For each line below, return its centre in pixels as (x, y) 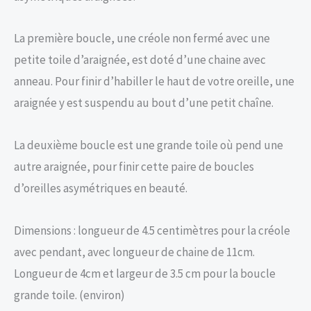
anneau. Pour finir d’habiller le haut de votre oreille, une (154, 82)
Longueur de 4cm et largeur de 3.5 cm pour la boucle (145, 273)
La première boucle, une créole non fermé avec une (142, 39)
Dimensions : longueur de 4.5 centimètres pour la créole (152, 230)
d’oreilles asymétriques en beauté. (101, 188)
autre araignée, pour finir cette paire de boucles (134, 167)
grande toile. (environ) (69, 295)
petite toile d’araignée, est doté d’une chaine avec (140, 60)
